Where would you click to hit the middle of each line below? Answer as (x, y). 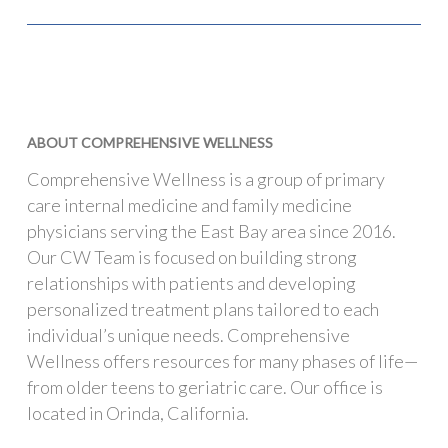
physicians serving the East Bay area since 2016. (211, 231)
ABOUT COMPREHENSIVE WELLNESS (149, 142)
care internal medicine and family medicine (189, 205)
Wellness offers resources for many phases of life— (222, 361)
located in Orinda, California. (137, 413)
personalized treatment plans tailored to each (202, 309)
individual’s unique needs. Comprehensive (188, 335)
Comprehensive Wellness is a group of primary (205, 179)
